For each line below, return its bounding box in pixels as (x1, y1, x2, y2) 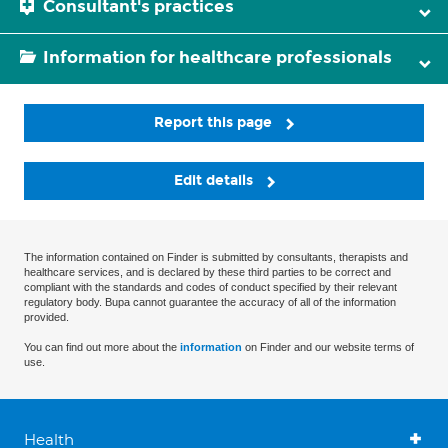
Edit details (173, 172, 257, 190)
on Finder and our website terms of (242, 341, 414, 354)
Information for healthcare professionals (43, 47, 392, 68)
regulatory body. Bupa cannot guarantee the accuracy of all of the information (24, 296, 396, 309)
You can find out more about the (24, 341, 180, 354)
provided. (24, 311, 69, 324)
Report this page (154, 114, 276, 131)
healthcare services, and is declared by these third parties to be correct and (24, 266, 391, 279)
